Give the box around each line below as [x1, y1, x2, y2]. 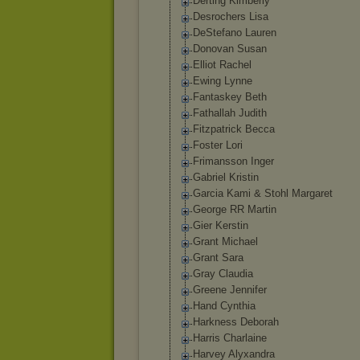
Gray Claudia [193, 268, 253, 280]
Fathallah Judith [193, 107, 267, 119]
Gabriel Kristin [193, 171, 259, 183]
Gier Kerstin [193, 219, 248, 231]
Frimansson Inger [193, 155, 274, 167]
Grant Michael [193, 235, 258, 247]
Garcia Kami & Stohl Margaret [193, 187, 333, 199]
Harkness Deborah [193, 316, 279, 328]
